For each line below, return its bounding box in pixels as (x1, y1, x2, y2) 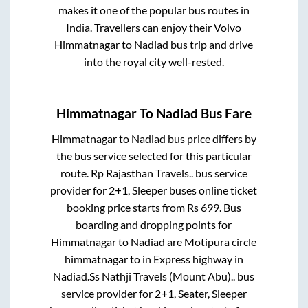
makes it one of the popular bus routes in (58, 3, 250, 16)
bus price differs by (165, 132, 256, 146)
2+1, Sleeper (109, 184, 168, 197)
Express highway (153, 252, 232, 266)
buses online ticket (167, 184, 258, 197)
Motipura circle (184, 235, 257, 249)
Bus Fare (198, 106, 252, 122)
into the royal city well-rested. (83, 54, 224, 68)
